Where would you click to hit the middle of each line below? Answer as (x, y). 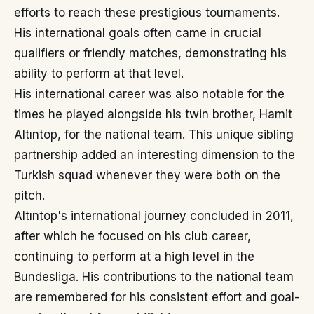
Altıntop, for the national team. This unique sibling (154, 135)
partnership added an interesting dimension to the (155, 155)
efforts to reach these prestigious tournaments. (147, 13)
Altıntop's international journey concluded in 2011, (154, 216)
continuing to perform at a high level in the (134, 257)
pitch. (29, 196)
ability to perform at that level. (99, 74)
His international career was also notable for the (149, 94)
